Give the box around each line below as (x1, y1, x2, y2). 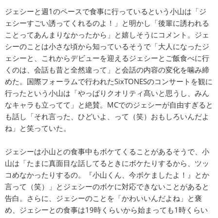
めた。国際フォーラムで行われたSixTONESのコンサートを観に (5, 76, 213, 86)
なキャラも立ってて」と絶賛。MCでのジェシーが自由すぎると (5, 100, 213, 109)
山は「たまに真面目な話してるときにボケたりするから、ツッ (5, 158, 209, 168)
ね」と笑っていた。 (5, 123, 71, 133)
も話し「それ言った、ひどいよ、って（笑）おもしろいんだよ (5, 111, 209, 121)
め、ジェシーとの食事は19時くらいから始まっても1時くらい (5, 205, 208, 215)
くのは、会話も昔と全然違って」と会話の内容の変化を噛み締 (5, 65, 209, 74)
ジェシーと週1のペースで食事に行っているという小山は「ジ (5, 6, 206, 16)
